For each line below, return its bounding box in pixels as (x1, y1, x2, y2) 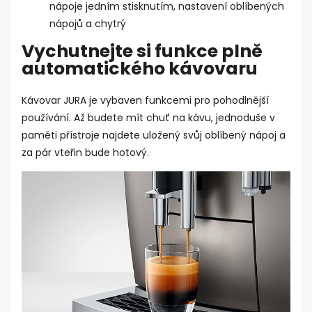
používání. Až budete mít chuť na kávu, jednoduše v (22, 111, 275, 125)
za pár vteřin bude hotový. (22, 146, 149, 160)
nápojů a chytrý (49, 17, 126, 31)
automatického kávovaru (22, 56, 258, 81)
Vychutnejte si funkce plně (22, 39, 263, 64)
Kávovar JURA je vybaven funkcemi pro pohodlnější (22, 93, 269, 108)
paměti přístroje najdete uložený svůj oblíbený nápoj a (22, 128, 286, 143)
